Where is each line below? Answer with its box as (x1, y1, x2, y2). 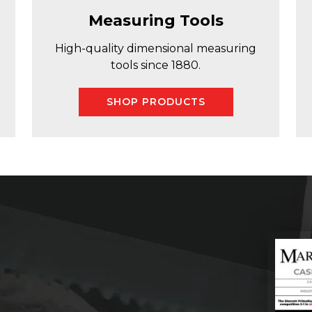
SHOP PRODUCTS (106, 95, 205, 108)
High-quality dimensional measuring (55, 41, 256, 55)
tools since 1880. (111, 58, 201, 72)
